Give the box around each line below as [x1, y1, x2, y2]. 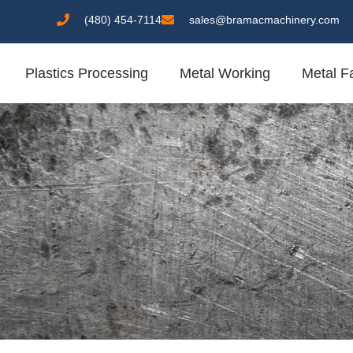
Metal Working [180, 65, 270, 81]
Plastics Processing [25, 65, 148, 81]
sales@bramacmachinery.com [189, 13, 340, 26]
